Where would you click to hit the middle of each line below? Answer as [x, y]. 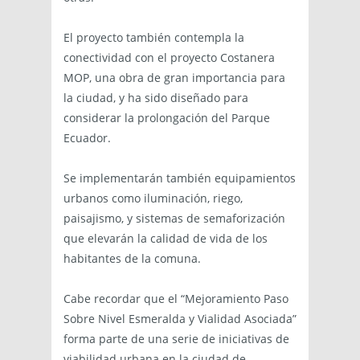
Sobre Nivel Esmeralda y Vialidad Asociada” [180, 319]
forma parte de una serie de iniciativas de [176, 339]
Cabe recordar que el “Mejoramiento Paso [176, 299]
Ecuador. [87, 138]
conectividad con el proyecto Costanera [169, 58]
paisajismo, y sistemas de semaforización [174, 219]
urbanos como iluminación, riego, [153, 198]
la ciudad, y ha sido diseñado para [156, 98]
